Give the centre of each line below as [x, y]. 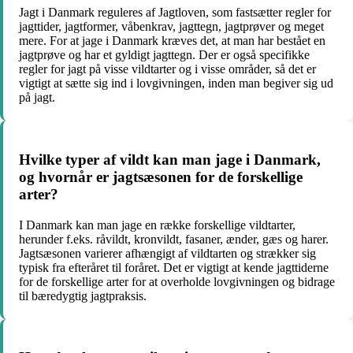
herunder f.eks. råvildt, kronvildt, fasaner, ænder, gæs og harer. [174, 239]
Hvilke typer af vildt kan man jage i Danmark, [170, 159]
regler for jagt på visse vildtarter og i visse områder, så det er [167, 69]
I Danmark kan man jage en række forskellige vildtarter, [157, 225]
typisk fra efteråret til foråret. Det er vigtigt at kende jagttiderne [174, 267]
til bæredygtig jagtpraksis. [83, 295]
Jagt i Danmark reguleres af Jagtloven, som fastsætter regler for [175, 13]
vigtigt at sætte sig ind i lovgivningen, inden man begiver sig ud [176, 84]
